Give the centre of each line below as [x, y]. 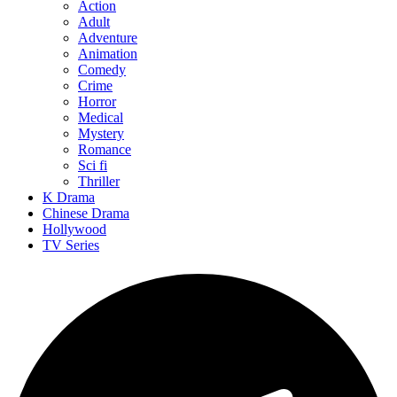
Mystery [101, 133]
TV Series [71, 245]
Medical [101, 117]
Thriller [99, 181]
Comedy [102, 70]
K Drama [69, 197]
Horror [97, 101]
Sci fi [93, 165]
